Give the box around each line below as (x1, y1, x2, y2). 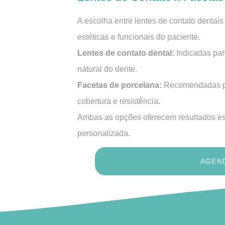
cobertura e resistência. (77, 97, 160, 105)
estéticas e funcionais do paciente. (77, 33, 200, 41)
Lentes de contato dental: (77, 49, 176, 57)
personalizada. (77, 129, 130, 138)
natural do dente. (77, 65, 137, 73)
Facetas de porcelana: (77, 81, 164, 89)
